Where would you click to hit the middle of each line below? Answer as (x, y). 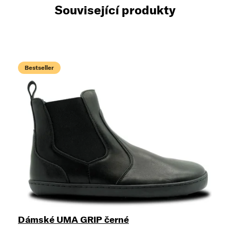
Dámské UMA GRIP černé (73, 220)
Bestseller (39, 68)
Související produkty (115, 10)
